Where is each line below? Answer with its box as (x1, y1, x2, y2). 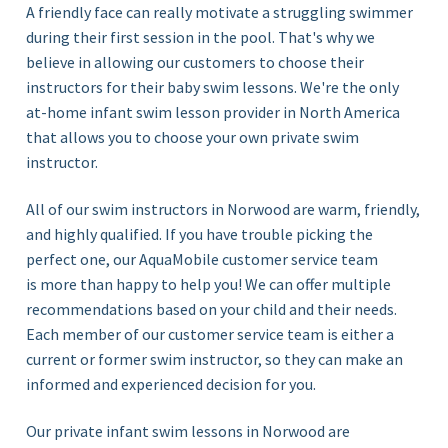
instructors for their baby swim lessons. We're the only (26, 76, 400, 97)
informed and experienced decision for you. (26, 373, 317, 394)
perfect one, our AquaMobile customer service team (26, 248, 379, 269)
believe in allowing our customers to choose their (26, 51, 365, 72)
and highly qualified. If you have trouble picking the (26, 223, 374, 244)
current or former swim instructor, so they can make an (26, 348, 404, 369)
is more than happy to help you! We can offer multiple (26, 273, 392, 294)
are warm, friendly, (293, 198, 421, 219)
